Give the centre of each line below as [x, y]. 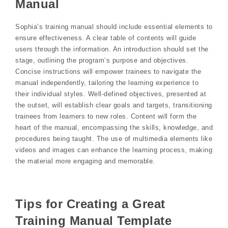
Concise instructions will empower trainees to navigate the [108, 72]
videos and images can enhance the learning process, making [114, 150]
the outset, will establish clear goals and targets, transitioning [114, 105]
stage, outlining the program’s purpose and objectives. [102, 61]
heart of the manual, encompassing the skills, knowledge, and [114, 128]
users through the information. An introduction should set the [112, 49]
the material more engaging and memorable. [85, 161]
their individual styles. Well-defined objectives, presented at [111, 94]
